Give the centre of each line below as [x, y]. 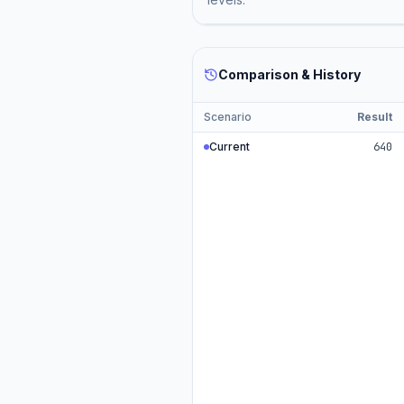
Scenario [228, 117]
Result [375, 117]
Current [230, 147]
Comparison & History [290, 74]
